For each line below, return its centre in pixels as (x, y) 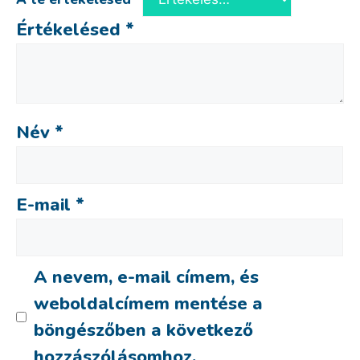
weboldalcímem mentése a (148, 303)
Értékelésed (71, 29)
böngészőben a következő (143, 330)
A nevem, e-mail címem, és (146, 277)
